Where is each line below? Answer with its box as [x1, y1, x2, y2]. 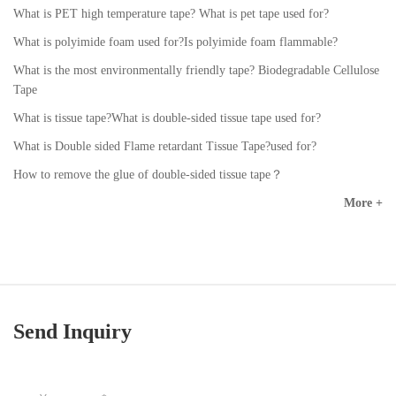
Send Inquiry [13, 319, 132, 343]
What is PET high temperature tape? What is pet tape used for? [13, 6, 329, 20]
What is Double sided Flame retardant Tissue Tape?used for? [13, 139, 316, 153]
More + [344, 195, 383, 209]
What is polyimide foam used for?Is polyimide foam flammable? [13, 34, 338, 49]
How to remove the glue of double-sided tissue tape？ [13, 167, 283, 181]
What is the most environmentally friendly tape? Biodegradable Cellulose [13, 63, 379, 77]
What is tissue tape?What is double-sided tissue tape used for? [13, 110, 321, 125]
